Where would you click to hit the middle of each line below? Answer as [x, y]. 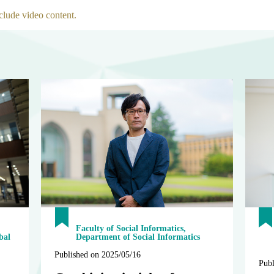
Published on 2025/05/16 [98, 255]
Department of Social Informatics [138, 237]
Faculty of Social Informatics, [131, 229]
